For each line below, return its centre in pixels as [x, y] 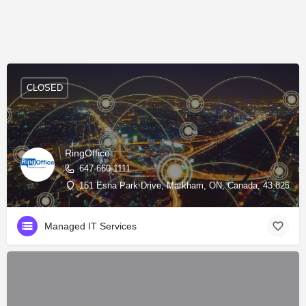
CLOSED [44, 88]
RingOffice [87, 153]
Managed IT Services [91, 226]
